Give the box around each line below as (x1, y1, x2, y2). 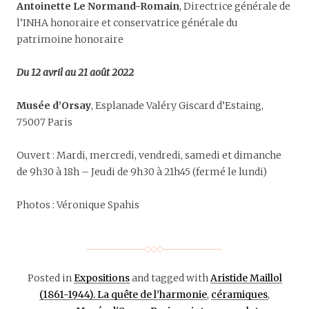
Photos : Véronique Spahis (17, 199, 139, 212)
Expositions (73, 272, 130, 285)
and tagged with (129, 272, 210, 285)
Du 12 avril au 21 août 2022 (17, 66, 134, 79)
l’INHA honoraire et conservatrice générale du (17, 17, 238, 30)
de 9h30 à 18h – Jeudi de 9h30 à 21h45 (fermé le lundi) (17, 166, 267, 179)
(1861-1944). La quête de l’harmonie (39, 288, 207, 301)
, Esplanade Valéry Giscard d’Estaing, (91, 99, 263, 112)
